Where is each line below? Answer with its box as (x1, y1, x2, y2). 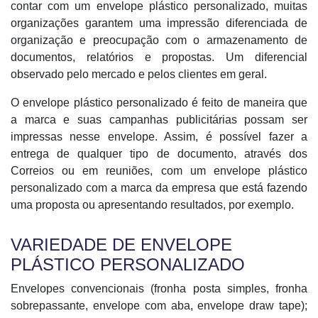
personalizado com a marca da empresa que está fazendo (11, 182, 307, 194)
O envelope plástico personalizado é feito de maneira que (11, 97, 307, 109)
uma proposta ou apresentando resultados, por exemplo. (11, 199, 294, 211)
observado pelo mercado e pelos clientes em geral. (11, 68, 267, 80)
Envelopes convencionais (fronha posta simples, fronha (11, 283, 307, 295)
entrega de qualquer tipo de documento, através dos (11, 148, 307, 160)
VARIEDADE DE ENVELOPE (11, 235, 232, 254)
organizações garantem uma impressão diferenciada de (11, 17, 307, 29)
